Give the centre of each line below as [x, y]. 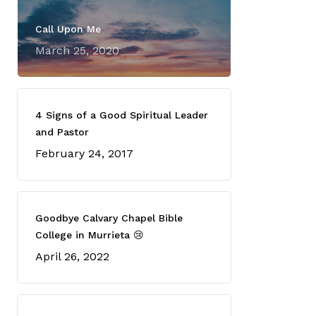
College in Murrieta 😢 [90, 235]
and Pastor [62, 132]
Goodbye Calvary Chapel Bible [109, 218]
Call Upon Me [68, 29]
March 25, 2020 [78, 50]
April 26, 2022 [73, 256]
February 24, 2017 [85, 153]
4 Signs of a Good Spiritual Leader [122, 115]
